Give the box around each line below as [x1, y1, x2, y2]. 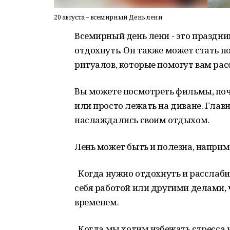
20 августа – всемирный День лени [54, 13, 163, 22]
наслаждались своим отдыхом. [74, 114, 209, 126]
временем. [74, 196, 119, 208]
